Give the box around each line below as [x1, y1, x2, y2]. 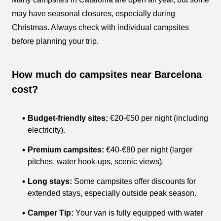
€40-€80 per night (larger [104, 146, 192, 154]
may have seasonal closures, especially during [12, 9, 175, 18]
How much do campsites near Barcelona [12, 69, 202, 80]
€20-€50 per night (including [108, 114, 208, 123]
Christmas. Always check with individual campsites [12, 23, 189, 32]
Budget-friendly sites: [28, 114, 108, 123]
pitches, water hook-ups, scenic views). [28, 157, 164, 166]
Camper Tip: [28, 209, 74, 218]
